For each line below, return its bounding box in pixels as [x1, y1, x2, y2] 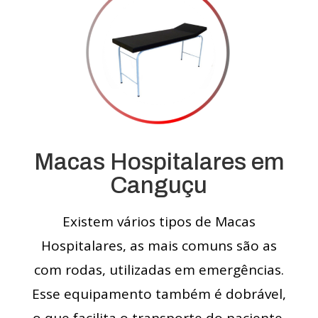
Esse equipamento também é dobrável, [31, 285, 286, 304]
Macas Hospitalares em [33, 149, 284, 175]
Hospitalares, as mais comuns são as [40, 236, 277, 256]
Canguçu [110, 172, 208, 199]
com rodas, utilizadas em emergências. [33, 261, 284, 280]
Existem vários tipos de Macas [62, 212, 256, 231]
